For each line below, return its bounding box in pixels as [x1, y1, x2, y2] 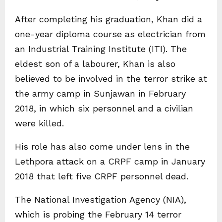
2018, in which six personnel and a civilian [15, 103, 193, 113]
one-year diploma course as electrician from [15, 29, 206, 39]
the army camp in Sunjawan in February [15, 88, 186, 99]
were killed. [15, 118, 64, 128]
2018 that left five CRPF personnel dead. [15, 171, 188, 181]
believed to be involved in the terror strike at [15, 73, 207, 84]
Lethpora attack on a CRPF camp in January [15, 156, 205, 166]
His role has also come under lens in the [15, 141, 190, 152]
